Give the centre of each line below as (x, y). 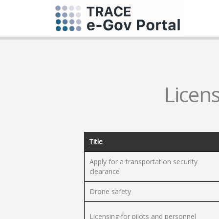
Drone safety (110, 191)
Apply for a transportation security (143, 162)
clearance (104, 171)
